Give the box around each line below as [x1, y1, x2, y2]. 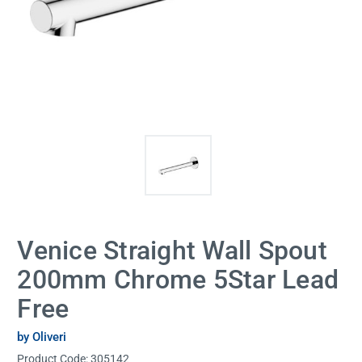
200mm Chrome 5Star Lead [17, 264, 339, 296]
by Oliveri [17, 329, 67, 344]
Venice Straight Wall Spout [17, 235, 327, 267]
